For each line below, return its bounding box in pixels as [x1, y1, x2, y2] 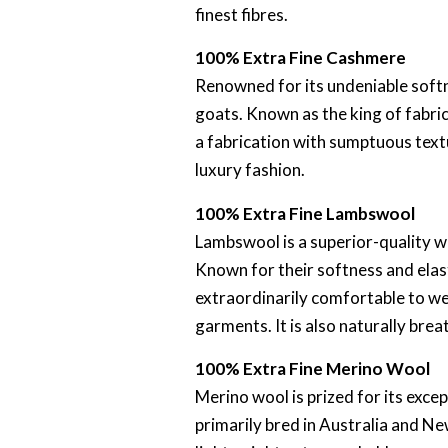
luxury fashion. [195, 159, 306, 181]
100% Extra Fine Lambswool [195, 202, 416, 224]
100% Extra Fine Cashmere [195, 47, 407, 69]
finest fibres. [195, 3, 289, 25]
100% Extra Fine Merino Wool [195, 357, 431, 379]
